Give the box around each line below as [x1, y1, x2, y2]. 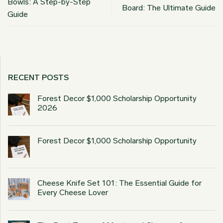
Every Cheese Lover [37, 187, 108, 197]
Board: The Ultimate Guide [122, 3, 216, 13]
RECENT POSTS [8, 72, 69, 82]
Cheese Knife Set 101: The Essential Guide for [37, 178, 202, 188]
